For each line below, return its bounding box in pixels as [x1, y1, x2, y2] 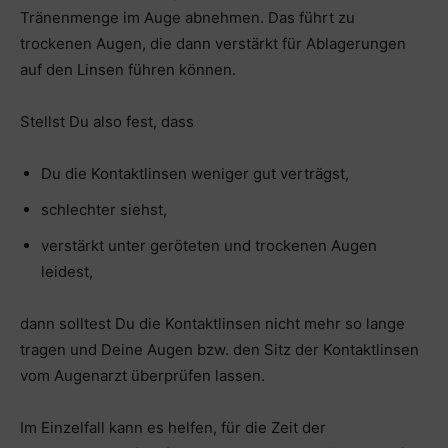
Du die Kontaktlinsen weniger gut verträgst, [41, 163, 349, 183]
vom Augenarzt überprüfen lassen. [20, 365, 265, 385]
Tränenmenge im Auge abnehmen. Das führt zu [20, 7, 355, 27]
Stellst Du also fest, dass [20, 111, 194, 131]
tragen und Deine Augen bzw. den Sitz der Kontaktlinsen [20, 339, 419, 359]
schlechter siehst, [41, 199, 167, 219]
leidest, [41, 261, 93, 281]
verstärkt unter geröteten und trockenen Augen [41, 235, 377, 255]
